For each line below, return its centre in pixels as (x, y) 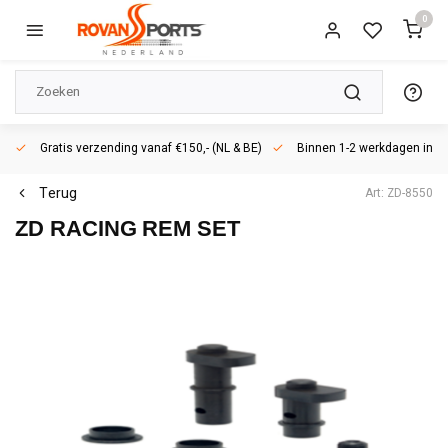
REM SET (191, 228)
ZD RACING (76, 228)
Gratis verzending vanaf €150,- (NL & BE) (149, 148)
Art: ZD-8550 (399, 193)
